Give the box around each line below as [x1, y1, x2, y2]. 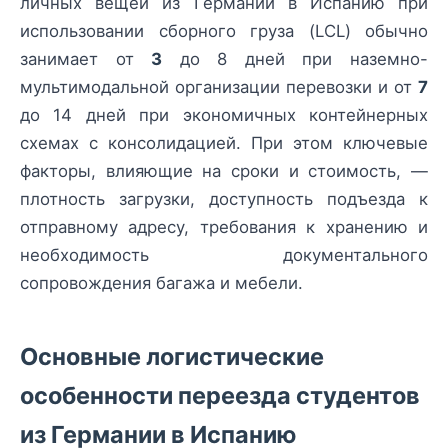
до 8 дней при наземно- [162, 49, 429, 69]
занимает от [20, 49, 152, 69]
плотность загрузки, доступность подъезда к [20, 189, 428, 209]
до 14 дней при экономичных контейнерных [20, 105, 428, 125]
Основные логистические [20, 342, 324, 371]
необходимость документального [20, 245, 428, 265]
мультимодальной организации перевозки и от [20, 77, 418, 97]
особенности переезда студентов [20, 381, 420, 410]
